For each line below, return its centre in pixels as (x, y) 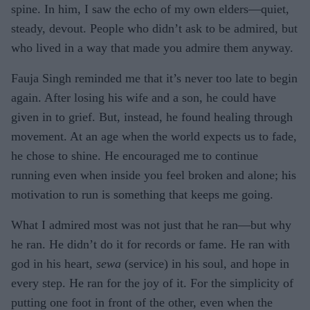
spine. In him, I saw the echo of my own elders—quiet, (150, 9)
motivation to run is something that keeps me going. (142, 194)
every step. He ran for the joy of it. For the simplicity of (152, 283)
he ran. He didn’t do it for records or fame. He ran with (151, 244)
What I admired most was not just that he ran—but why (151, 225)
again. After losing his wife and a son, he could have (144, 97)
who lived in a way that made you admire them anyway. (152, 47)
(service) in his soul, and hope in (205, 263)
